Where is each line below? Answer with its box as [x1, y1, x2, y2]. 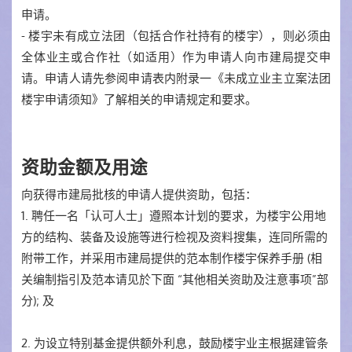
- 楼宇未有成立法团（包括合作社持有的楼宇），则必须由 [21, 27, 331, 44]
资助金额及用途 [21, 156, 148, 180]
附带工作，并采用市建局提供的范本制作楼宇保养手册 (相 [21, 249, 322, 266]
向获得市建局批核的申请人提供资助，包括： [21, 185, 257, 203]
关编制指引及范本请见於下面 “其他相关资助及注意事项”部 [21, 270, 328, 288]
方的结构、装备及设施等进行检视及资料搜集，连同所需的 [21, 228, 328, 245]
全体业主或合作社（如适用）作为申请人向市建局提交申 [21, 48, 331, 65]
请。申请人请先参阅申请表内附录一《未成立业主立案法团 [21, 69, 331, 86]
